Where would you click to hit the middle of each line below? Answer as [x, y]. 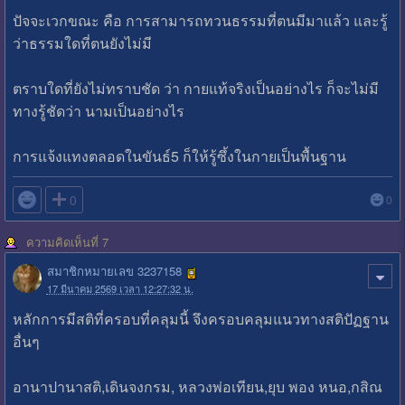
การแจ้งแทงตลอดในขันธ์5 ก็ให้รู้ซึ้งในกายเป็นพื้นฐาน [179, 156]
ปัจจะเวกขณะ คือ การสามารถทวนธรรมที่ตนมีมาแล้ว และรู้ [200, 21]
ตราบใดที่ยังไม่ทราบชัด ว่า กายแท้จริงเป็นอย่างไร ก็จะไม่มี [195, 89]
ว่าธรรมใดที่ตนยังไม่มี [82, 43]
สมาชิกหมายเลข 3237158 [114, 271]
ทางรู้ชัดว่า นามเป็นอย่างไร [98, 111]
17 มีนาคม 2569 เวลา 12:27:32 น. [120, 288]
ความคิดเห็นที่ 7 [67, 242]
